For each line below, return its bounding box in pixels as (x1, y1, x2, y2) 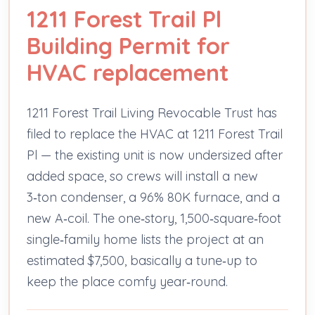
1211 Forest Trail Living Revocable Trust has (27, 104, 277, 121)
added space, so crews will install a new (27, 167, 258, 184)
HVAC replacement (27, 58, 229, 86)
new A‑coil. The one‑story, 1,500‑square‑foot (27, 210, 281, 226)
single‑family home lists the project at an (27, 231, 264, 247)
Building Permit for (27, 31, 230, 60)
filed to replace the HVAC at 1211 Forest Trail (27, 125, 283, 142)
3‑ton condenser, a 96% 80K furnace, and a (27, 188, 280, 205)
